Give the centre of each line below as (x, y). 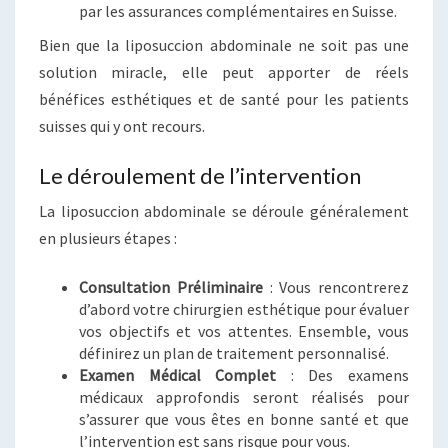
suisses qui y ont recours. (122, 126)
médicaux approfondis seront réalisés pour (244, 397)
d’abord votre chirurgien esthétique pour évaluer (244, 309)
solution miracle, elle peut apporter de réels (224, 72)
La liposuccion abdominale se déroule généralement (224, 211)
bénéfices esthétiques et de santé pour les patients (224, 99)
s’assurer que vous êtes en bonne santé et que (244, 419)
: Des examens (343, 375)
